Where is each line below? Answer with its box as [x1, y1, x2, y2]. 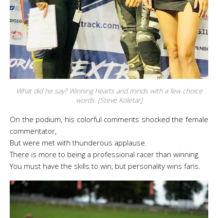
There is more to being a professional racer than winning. [10, 149, 200, 159]
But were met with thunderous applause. [10, 138, 147, 147]
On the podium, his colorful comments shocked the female [10, 114, 208, 124]
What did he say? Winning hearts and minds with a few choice [16, 86, 202, 95]
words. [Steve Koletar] [76, 95, 142, 105]
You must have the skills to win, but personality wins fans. [10, 161, 200, 171]
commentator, [10, 126, 56, 136]
